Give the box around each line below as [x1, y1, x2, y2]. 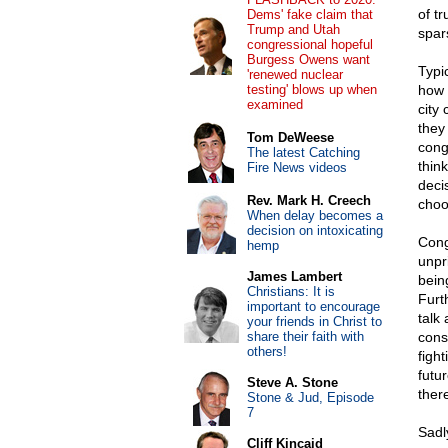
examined [246, 97, 303, 112]
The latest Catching [246, 145, 360, 160]
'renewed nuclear [246, 67, 343, 82]
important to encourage [246, 299, 380, 314]
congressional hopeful [246, 37, 373, 52]
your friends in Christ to [246, 314, 382, 329]
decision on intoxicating [246, 223, 383, 238]
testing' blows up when [246, 82, 377, 97]
